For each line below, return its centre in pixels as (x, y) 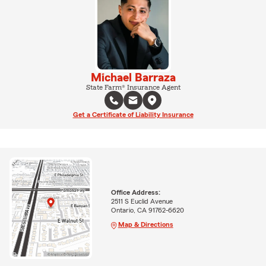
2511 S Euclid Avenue (142, 201)
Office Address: (135, 192)
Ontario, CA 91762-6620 (147, 210)
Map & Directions (145, 224)
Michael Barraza (133, 77)
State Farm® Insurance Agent (133, 87)
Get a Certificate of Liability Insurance (133, 114)
